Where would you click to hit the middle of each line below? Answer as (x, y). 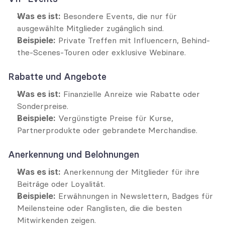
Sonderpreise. (43, 106)
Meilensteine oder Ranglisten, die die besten (99, 208)
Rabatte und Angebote (57, 77)
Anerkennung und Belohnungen (74, 154)
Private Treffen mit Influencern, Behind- (133, 40)
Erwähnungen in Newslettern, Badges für (134, 196)
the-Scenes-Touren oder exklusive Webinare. (101, 52)
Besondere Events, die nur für (119, 16)
